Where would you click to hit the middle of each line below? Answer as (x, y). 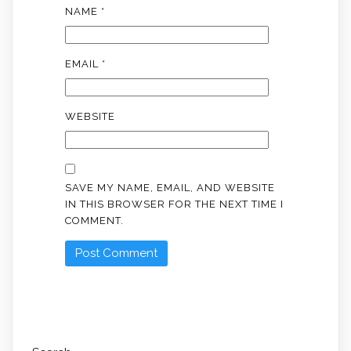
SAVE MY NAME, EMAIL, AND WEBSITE (170, 188)
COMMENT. (94, 221)
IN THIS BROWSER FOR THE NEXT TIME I (174, 204)
